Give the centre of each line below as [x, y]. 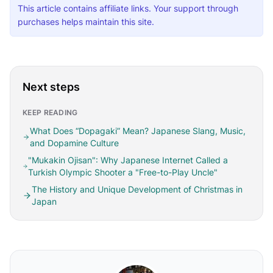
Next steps [51, 87]
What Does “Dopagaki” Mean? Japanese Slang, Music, [137, 131]
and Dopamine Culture [74, 143]
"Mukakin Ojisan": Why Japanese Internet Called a [128, 160]
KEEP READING [50, 112]
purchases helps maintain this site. [86, 22]
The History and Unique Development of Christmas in [137, 189]
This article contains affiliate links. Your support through [128, 8]
